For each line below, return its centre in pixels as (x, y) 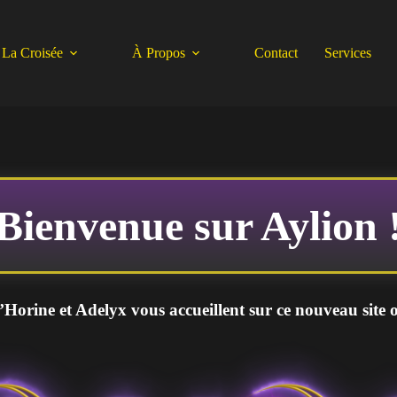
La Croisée (33, 53)
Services (348, 53)
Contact (276, 53)
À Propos (159, 53)
